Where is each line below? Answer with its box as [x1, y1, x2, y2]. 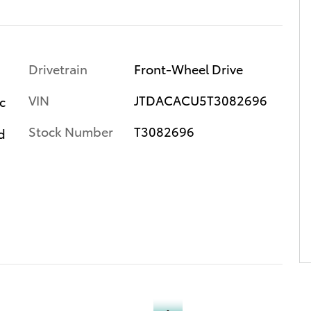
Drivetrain [28, 59, 87, 77]
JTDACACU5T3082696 [133, 90, 267, 108]
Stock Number [28, 121, 113, 140]
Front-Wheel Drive [133, 59, 243, 77]
